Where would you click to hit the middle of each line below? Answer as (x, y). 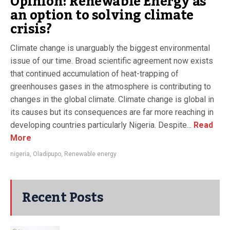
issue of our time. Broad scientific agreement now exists (112, 61)
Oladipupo (47, 154)
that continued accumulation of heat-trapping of (94, 73)
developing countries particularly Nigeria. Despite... (101, 125)
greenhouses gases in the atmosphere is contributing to (111, 86)
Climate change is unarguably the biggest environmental (110, 48)
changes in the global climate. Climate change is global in (112, 99)
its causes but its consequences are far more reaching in (112, 112)
